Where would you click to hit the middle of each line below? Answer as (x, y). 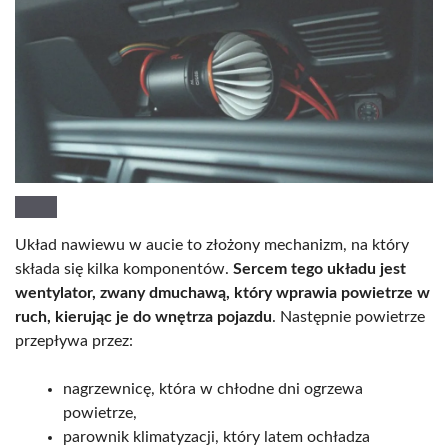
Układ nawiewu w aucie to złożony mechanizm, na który (212, 244)
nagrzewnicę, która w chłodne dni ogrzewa (213, 388)
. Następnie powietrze (348, 316)
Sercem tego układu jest (319, 268)
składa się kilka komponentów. (124, 268)
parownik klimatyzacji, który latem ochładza (216, 436)
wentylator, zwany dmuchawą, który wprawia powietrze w (222, 292)
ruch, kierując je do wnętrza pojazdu (143, 316)
